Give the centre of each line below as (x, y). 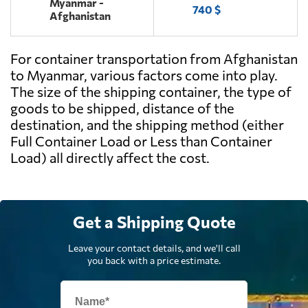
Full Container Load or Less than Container (141, 141)
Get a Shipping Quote (154, 222)
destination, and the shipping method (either (147, 125)
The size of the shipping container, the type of (151, 92)
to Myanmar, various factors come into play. (144, 75)
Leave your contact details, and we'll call (154, 248)
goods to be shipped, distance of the (122, 108)
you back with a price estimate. (154, 261)
